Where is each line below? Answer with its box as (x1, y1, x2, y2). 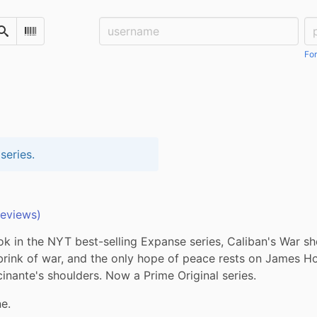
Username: (99, 18, 156, 33)
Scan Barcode (30, 30, 96, 42)
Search (2, 30, 33, 42)
